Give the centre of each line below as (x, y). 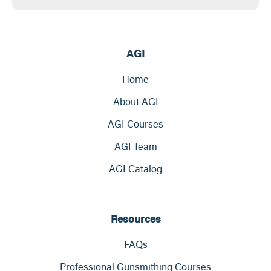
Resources (135, 219)
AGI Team (135, 147)
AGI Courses (135, 124)
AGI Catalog (135, 169)
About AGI (135, 102)
